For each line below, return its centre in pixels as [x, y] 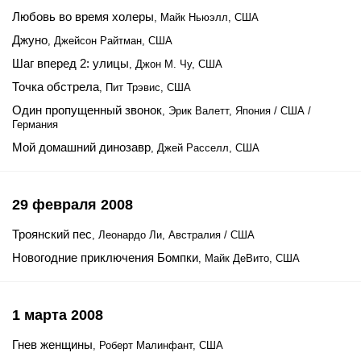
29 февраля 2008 [73, 205]
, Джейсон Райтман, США [110, 41]
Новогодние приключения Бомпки [105, 257]
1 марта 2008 [58, 315]
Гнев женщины [52, 344]
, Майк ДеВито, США [249, 258]
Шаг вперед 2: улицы [71, 63]
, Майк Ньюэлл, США [206, 17]
